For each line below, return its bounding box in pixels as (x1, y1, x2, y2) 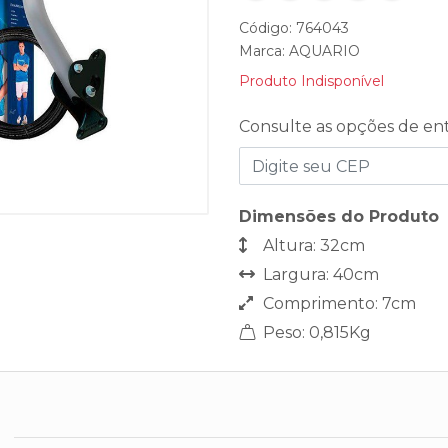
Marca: (239, 42, 289, 60)
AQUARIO (289, 42, 360, 60)
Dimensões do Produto (239, 207, 439, 226)
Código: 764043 (239, 19, 349, 37)
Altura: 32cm (259, 236, 365, 255)
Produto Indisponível (239, 72, 384, 90)
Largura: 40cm (259, 265, 379, 284)
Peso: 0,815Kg (259, 323, 371, 342)
